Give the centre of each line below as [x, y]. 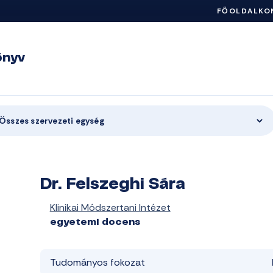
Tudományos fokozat [97, 262]
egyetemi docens [95, 222]
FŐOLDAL [237, 11]
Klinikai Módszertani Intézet [110, 207]
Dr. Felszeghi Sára [112, 185]
